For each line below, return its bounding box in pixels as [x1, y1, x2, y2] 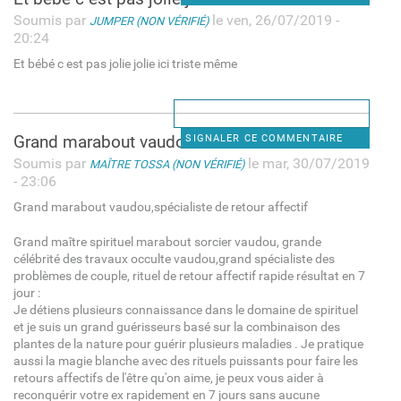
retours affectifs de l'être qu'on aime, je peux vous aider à [13, 370, 324, 386]
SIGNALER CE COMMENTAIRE [185, 132, 344, 144]
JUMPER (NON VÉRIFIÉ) [89, 13, 209, 28]
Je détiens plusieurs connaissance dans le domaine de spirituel [13, 302, 358, 318]
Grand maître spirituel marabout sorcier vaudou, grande [13, 234, 321, 250]
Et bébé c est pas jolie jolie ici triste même [13, 55, 237, 72]
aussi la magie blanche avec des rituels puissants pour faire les [13, 353, 358, 369]
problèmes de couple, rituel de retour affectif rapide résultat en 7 [13, 268, 365, 284]
